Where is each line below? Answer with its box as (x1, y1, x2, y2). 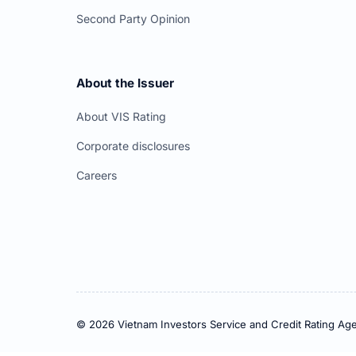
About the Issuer (76, 75, 174, 91)
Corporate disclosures (76, 139, 190, 153)
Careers (76, 168, 117, 183)
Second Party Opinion (76, 12, 190, 26)
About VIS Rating (76, 110, 166, 124)
